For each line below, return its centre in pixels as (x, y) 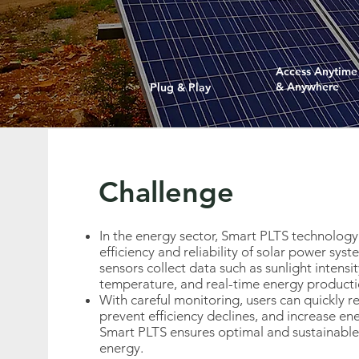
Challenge (166, 192)
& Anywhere (307, 87)
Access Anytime (317, 71)
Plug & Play (180, 87)
